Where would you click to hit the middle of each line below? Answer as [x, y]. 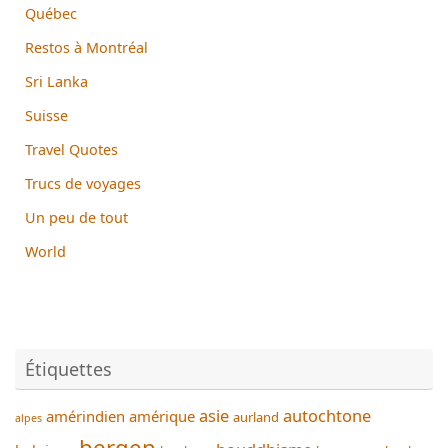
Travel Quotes [71, 149]
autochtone [327, 415]
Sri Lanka [56, 81]
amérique [162, 415]
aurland [256, 416]
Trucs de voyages [83, 183]
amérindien [85, 415]
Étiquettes [68, 368]
